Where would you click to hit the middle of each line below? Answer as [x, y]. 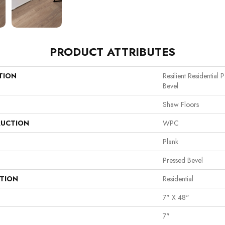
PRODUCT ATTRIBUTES [113, 51]
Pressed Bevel [183, 160]
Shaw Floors [181, 104]
